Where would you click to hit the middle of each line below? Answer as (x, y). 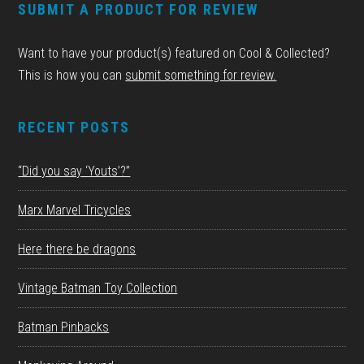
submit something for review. (201, 76)
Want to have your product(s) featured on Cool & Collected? (174, 54)
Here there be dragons (77, 249)
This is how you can (72, 76)
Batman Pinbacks (64, 327)
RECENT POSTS (74, 128)
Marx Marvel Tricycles (75, 210)
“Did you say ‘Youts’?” (74, 171)
